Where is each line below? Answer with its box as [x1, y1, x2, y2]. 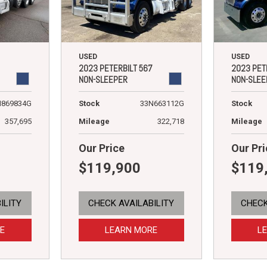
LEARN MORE [105, 224, 158, 235]
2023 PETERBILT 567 [78, 62, 153, 74]
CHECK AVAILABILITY [88, 197, 175, 209]
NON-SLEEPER [78, 73, 128, 85]
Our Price [78, 141, 125, 154]
